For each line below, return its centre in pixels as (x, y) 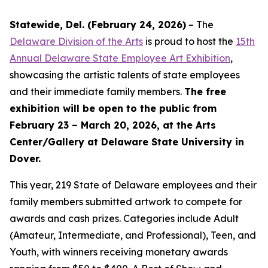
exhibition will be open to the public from (113, 108)
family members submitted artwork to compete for (126, 202)
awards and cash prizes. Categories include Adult (124, 218)
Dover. (25, 159)
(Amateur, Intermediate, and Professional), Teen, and (133, 235)
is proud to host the (189, 41)
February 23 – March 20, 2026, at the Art (110, 125)
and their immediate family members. (97, 92)
